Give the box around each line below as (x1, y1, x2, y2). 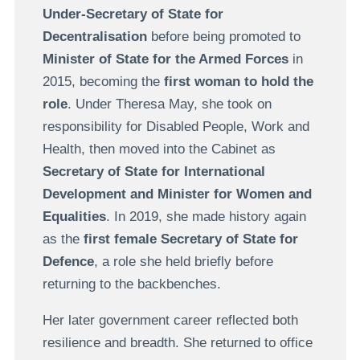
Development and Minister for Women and (42, 186, 312, 202)
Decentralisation (42, 28, 147, 44)
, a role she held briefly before (93, 253, 273, 269)
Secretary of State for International (42, 163, 265, 179)
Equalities (42, 208, 106, 224)
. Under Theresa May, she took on (67, 96, 272, 112)
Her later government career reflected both (42, 312, 298, 328)
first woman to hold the (163, 73, 313, 89)
